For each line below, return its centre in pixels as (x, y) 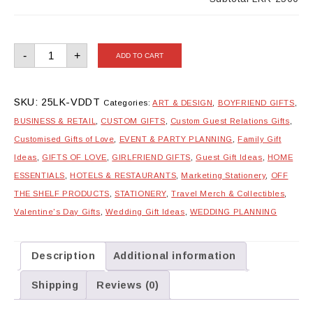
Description (63, 256)
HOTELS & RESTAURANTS (123, 176)
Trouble (53, 58)
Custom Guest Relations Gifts (230, 121)
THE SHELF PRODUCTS (62, 194)
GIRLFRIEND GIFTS (151, 158)
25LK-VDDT (71, 102)
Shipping (55, 285)
